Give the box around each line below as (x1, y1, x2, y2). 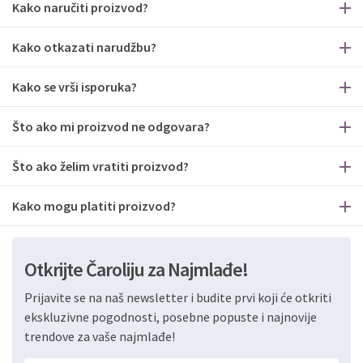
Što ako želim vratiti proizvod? (12, 157, 189, 174)
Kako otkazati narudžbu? (12, 38, 156, 55)
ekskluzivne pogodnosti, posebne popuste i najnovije (24, 308, 317, 325)
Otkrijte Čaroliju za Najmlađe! (24, 256, 248, 282)
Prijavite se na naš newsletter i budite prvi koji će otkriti (24, 288, 331, 305)
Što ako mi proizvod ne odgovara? (12, 117, 210, 135)
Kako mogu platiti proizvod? (12, 197, 176, 214)
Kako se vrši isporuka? (12, 78, 137, 95)
